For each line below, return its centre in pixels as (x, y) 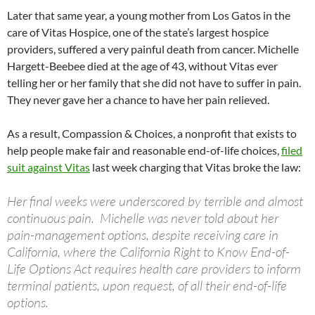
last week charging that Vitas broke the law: (195, 167)
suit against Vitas (49, 167)
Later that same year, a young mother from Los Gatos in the (149, 15)
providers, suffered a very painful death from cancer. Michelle (153, 49)
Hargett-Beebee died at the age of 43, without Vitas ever (142, 66)
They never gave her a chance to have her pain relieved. (138, 100)
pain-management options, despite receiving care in (143, 235)
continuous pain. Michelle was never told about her (143, 218)
